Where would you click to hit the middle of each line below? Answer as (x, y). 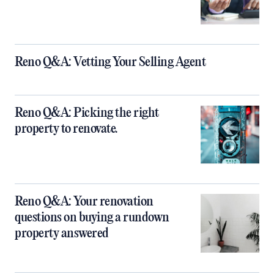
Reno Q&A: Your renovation (84, 202)
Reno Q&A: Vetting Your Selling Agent (110, 63)
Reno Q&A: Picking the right (87, 113)
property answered (62, 234)
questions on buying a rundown (92, 218)
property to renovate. (66, 129)
